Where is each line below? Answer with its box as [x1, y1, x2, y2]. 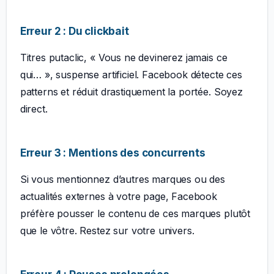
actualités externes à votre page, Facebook [20, 190, 217, 202]
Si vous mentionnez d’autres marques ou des [20, 172, 225, 185]
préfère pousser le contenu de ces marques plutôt [20, 207, 251, 220]
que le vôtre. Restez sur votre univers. [20, 224, 194, 237]
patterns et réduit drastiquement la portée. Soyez [20, 85, 243, 98]
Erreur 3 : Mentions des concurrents [20, 146, 206, 159]
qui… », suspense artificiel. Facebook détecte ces [20, 68, 242, 81]
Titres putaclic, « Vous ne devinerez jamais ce [20, 51, 228, 64]
